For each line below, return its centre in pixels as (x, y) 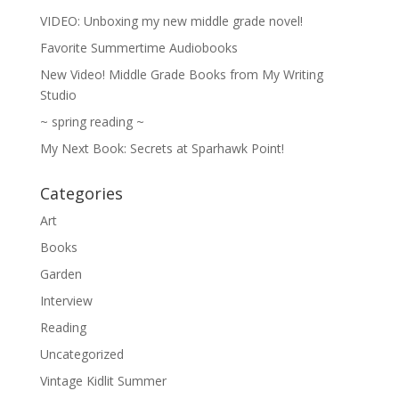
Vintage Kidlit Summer (103, 381)
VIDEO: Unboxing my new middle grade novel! (171, 21)
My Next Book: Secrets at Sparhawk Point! (162, 149)
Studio (58, 95)
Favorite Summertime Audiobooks (138, 48)
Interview (66, 301)
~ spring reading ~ (92, 122)
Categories (81, 194)
